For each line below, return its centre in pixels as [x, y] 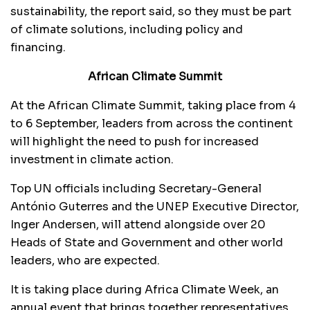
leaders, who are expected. [85, 261]
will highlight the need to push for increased [135, 142]
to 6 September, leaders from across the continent [152, 124]
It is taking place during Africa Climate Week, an [145, 290]
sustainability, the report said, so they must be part [151, 12]
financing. [38, 48]
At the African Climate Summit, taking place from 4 [153, 106]
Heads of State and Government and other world [147, 243]
